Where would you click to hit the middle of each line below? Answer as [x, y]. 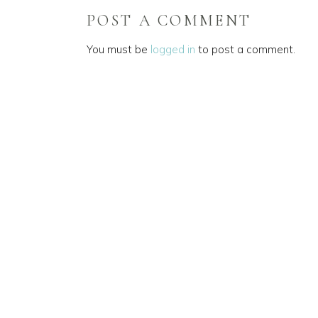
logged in [173, 49]
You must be [119, 49]
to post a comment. [245, 49]
